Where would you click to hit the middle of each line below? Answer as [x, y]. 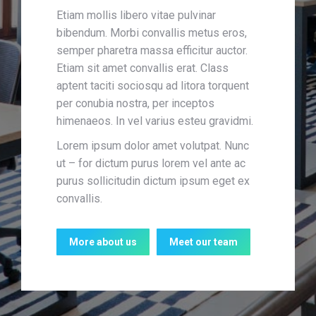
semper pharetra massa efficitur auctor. [152, 50]
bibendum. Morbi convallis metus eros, [152, 33]
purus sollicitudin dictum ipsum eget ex [153, 181]
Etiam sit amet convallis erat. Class [142, 68]
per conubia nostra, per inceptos [135, 103]
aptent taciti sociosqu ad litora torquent [153, 86]
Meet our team [203, 242]
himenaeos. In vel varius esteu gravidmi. [155, 121]
